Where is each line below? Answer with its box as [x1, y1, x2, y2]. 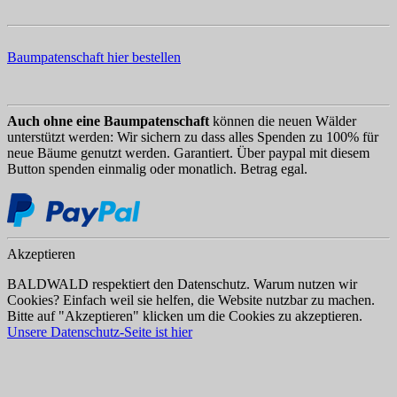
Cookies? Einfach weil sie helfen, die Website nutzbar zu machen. [7, 292, 375, 307]
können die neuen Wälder [213, 113, 356, 128]
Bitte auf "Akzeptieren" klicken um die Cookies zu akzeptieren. [7, 307, 362, 323]
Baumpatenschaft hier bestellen [7, 49, 181, 65]
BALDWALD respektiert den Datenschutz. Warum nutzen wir [7, 276, 357, 292]
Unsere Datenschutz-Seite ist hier [7, 323, 192, 339]
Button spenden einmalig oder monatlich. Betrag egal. [7, 160, 307, 176]
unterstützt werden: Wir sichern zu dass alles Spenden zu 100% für [7, 128, 378, 144]
